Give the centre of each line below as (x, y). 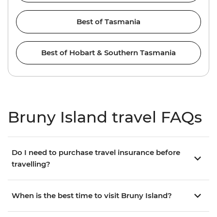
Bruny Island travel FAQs (105, 117)
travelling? (31, 164)
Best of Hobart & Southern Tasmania (108, 53)
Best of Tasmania (108, 22)
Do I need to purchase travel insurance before (96, 153)
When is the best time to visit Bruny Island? (92, 196)
